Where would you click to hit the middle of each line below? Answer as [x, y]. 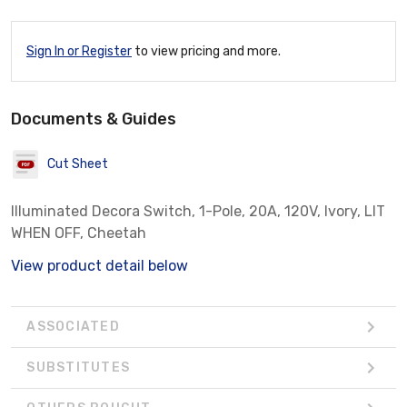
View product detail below [99, 265]
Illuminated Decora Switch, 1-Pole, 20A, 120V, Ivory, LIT [198, 211]
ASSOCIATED [73, 327]
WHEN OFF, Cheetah [79, 233]
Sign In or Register [79, 51]
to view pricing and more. [206, 51]
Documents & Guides [94, 119]
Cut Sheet [78, 164]
